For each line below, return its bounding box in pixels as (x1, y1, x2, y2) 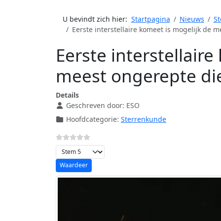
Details (55, 90, 79, 100)
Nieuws (179, 14, 204, 24)
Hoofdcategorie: (64, 114, 121, 124)
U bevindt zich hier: (62, 14, 131, 24)
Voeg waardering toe (55, 145, 124, 154)
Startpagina (131, 14, 170, 24)
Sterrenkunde (121, 114, 166, 124)
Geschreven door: (64, 100, 126, 110)
